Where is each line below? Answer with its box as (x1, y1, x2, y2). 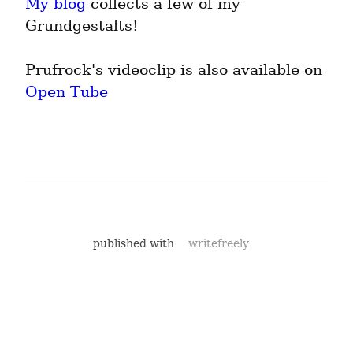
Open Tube (25, 83, 108, 102)
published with (92, 236, 177, 250)
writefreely (188, 236, 249, 250)
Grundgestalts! (25, 17, 139, 35)
